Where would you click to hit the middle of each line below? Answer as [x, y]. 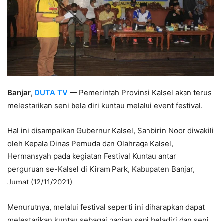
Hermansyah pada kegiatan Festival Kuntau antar [92, 156]
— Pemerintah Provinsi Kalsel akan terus [140, 92]
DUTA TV [51, 92]
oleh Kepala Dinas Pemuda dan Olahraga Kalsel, [90, 143]
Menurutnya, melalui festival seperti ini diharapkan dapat [106, 207]
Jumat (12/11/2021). [41, 182]
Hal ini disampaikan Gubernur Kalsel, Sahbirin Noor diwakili [110, 130]
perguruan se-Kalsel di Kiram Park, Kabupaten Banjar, [101, 169]
